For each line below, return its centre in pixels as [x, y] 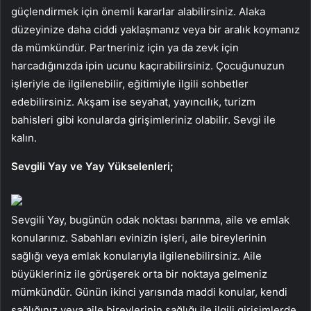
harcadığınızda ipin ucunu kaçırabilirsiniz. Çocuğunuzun [148, 65]
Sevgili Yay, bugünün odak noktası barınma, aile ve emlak [150, 219]
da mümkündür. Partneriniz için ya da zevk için [125, 47]
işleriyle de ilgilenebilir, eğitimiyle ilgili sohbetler [130, 83]
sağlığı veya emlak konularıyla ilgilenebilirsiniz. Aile [136, 255]
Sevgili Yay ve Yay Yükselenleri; [92, 166]
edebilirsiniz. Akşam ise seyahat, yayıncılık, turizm [133, 101]
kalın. [24, 137]
